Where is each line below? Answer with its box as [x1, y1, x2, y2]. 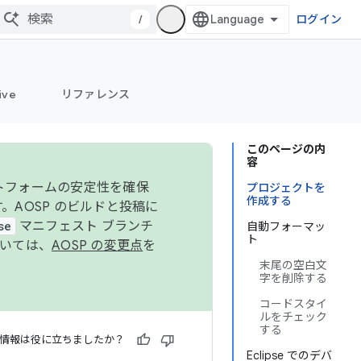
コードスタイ [259, 297, 327, 311]
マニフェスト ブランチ [15, 218, 154, 234]
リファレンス [60, 87, 131, 102]
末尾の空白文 [259, 258, 327, 272]
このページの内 [247, 142, 326, 156]
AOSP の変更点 [52, 238, 143, 254]
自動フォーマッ [247, 219, 326, 234]
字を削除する [259, 271, 327, 285]
